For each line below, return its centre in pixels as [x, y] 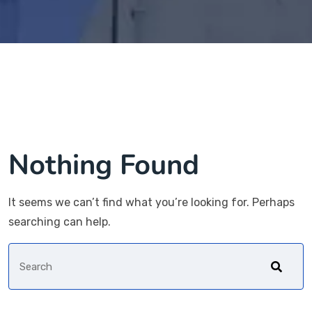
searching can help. [60, 222]
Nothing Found [104, 165]
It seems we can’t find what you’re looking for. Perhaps [151, 202]
